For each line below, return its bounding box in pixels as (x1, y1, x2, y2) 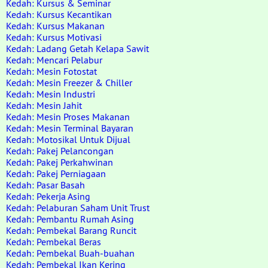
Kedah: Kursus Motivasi (6, 31, 102, 43)
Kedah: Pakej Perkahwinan (6, 156, 113, 168)
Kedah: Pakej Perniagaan (6, 167, 106, 179)
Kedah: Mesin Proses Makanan (6, 111, 130, 123)
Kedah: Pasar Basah (6, 179, 85, 191)
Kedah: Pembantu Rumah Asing (6, 213, 134, 225)
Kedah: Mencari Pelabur (6, 54, 102, 66)
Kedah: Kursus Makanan (6, 20, 105, 32)
